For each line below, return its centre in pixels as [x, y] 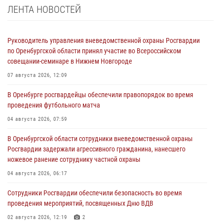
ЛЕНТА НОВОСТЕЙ [44, 10]
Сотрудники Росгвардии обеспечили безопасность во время [95, 193]
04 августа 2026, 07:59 [37, 119]
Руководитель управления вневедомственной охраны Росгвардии [104, 41]
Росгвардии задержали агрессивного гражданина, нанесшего [96, 149]
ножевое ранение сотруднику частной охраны [74, 160]
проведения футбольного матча [54, 105]
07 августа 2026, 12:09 [37, 75]
